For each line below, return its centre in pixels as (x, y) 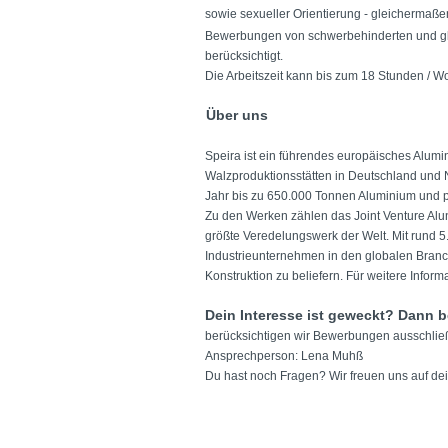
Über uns (237, 115)
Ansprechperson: (253, 356)
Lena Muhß (333, 356)
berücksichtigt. (244, 56)
